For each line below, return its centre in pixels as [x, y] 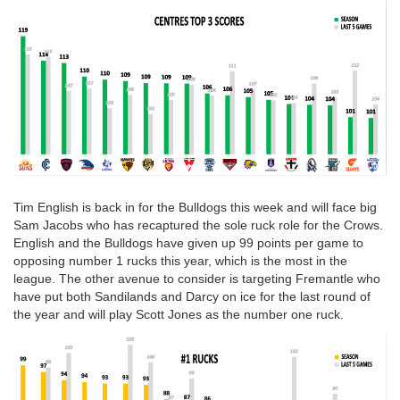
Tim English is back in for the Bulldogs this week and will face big [195, 207]
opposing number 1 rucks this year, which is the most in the [180, 260]
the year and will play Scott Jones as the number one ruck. [179, 314]
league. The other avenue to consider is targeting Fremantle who [197, 278]
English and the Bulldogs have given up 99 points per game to [188, 242]
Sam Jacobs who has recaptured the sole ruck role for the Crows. [198, 225]
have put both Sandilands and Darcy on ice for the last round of [192, 296]
